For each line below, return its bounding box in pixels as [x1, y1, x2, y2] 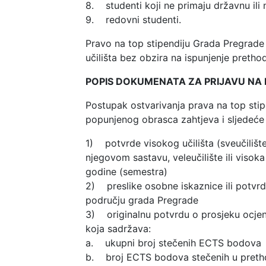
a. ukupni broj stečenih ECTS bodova [85, 236, 261, 249]
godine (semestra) [85, 165, 167, 178]
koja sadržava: [85, 222, 151, 235]
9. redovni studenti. [85, 13, 181, 26]
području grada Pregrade [85, 194, 198, 206]
